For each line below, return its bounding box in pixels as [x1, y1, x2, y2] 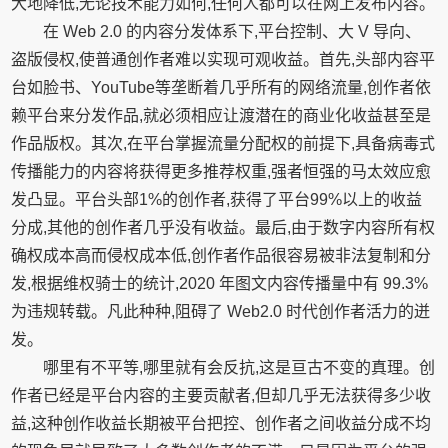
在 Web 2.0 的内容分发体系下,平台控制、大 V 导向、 [43, 23, 422, 40]
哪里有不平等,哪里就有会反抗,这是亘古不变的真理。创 [43, 359, 436, 376]
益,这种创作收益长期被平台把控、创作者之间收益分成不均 [11, 415, 432, 432]
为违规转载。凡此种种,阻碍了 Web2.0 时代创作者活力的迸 [11, 303, 431, 320]
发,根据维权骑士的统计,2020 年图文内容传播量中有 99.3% [11, 275, 429, 292]
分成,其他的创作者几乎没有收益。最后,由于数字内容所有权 [11, 219, 436, 236]
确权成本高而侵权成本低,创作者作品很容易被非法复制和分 [11, 247, 432, 264]
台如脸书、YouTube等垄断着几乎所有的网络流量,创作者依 [11, 79, 432, 96]
